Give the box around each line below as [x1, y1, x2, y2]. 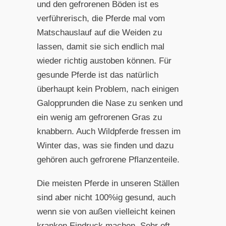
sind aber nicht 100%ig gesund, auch [36, 192, 176, 202]
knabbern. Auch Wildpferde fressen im [36, 127, 181, 137]
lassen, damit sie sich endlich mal [36, 42, 164, 52]
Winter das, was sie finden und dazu [36, 141, 174, 151]
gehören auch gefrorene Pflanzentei [36, 155, 171, 165]
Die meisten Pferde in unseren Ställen [36, 178, 179, 188]
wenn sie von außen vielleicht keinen [36, 206, 175, 216]
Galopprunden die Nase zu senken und [36, 98, 183, 108]
